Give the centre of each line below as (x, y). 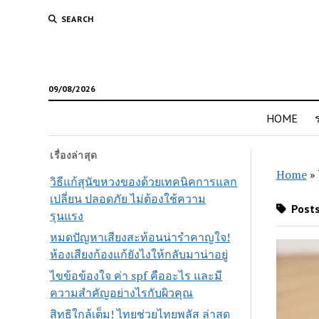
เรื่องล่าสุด (74, 155)
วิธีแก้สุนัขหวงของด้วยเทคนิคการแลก (144, 181)
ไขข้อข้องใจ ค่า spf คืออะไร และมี (136, 275)
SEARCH (77, 19)
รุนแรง (67, 215)
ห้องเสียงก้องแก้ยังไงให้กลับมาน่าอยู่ (139, 254)
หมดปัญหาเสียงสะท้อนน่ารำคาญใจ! (140, 237)
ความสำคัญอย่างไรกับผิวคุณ (122, 292)
